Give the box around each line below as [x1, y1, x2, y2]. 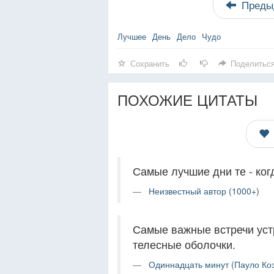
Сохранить [130, 57, 169, 69]
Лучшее [117, 31, 146, 42]
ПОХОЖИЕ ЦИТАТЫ [117, 89, 257, 110]
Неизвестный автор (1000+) [149, 185, 259, 197]
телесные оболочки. [133, 237, 235, 252]
